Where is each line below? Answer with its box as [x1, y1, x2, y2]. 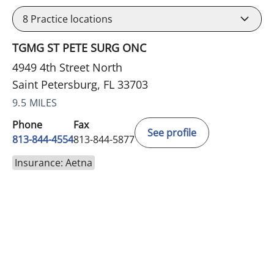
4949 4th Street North [12, 59, 122, 75]
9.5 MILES [12, 95, 57, 109]
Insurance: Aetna [15, 155, 92, 169]
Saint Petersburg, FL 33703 [12, 76, 148, 92]
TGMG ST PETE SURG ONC [12, 40, 146, 55]
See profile [147, 125, 196, 139]
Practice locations [28, 12, 113, 26]
